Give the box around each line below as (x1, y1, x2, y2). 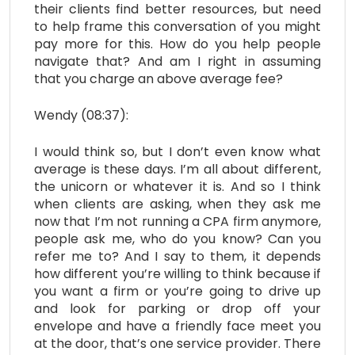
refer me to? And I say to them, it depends (34, 246, 321, 265)
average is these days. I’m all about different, (34, 159, 321, 178)
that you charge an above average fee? (34, 69, 283, 88)
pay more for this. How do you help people (34, 34, 321, 53)
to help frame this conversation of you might (34, 17, 321, 36)
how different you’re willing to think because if (34, 264, 321, 283)
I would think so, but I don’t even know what (34, 142, 321, 161)
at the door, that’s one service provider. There (34, 334, 321, 353)
